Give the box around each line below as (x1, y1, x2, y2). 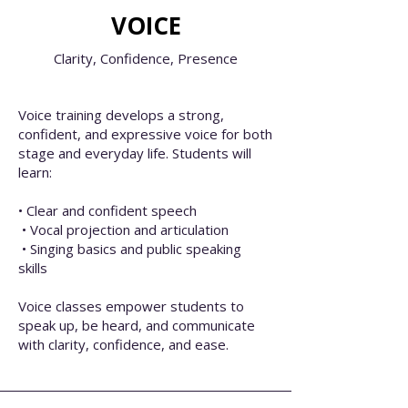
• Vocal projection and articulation (18, 220, 229, 239)
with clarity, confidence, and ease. (18, 335, 229, 353)
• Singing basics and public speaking (18, 240, 241, 258)
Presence (178, 49, 238, 67)
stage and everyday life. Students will (18, 144, 251, 162)
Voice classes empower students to (18, 297, 244, 315)
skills (18, 259, 47, 277)
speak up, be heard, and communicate (18, 316, 255, 334)
